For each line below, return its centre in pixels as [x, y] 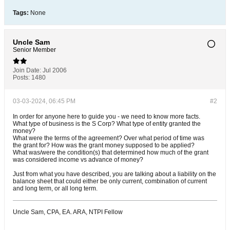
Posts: [21, 78]
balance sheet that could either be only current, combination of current [110, 181]
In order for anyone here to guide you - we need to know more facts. [107, 117]
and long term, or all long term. [55, 188]
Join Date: [27, 70]
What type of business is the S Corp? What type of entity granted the [107, 124]
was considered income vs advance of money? [78, 160]
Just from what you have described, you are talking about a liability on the [114, 174]
